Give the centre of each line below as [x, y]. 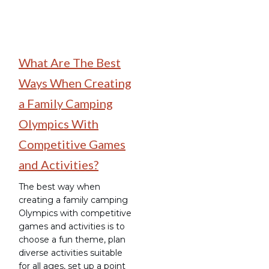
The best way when [59, 186]
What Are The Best [70, 62]
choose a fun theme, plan [72, 239]
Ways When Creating [75, 83]
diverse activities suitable [71, 252]
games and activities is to [72, 226]
